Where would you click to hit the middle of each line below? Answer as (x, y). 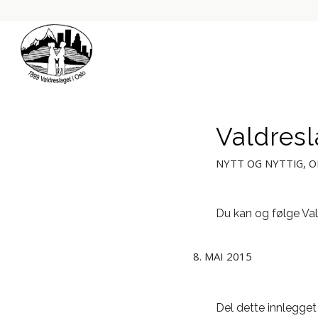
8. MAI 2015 (223, 257)
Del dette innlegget (266, 308)
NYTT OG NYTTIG (259, 163)
